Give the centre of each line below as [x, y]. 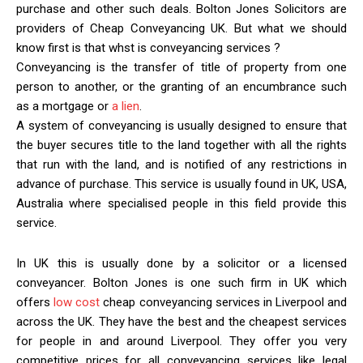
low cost [77, 302]
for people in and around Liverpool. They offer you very [181, 341]
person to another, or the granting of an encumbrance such [181, 87]
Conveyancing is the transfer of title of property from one [181, 67]
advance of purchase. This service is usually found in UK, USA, [181, 184]
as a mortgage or [64, 106]
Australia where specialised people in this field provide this [181, 203]
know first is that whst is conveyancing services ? [148, 48]
